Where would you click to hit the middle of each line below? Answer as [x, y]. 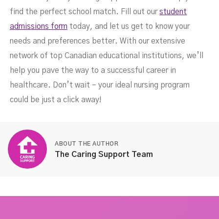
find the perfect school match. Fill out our [85, 11]
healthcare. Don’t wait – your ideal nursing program [100, 85]
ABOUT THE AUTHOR [87, 143]
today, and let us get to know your [129, 26]
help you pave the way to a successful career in [93, 70]
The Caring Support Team [104, 154]
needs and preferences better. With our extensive [98, 41]
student [173, 11]
